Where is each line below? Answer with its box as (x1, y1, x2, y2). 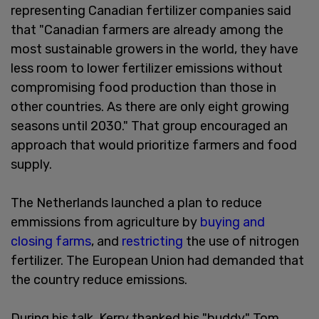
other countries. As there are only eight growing (11, 98, 289, 115)
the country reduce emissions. (11, 271, 187, 288)
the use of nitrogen (183, 233, 299, 249)
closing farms (11, 233, 91, 249)
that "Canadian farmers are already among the (11, 21, 283, 38)
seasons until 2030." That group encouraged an (11, 117, 288, 134)
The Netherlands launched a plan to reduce (11, 194, 262, 211)
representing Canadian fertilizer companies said (11, 2, 291, 19)
